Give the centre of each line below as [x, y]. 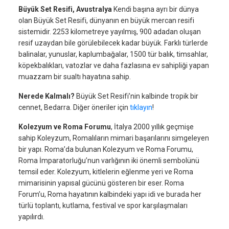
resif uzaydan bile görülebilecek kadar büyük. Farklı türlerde [113, 43]
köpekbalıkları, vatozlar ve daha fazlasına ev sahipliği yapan [114, 65]
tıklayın [141, 107]
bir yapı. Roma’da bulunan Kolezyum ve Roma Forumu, [106, 149]
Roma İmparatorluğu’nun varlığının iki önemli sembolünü [109, 161]
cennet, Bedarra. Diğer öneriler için [74, 107]
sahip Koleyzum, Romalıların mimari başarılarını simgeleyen [114, 138]
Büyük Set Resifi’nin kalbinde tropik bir [136, 96]
